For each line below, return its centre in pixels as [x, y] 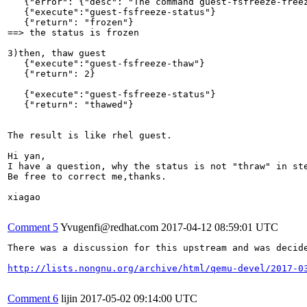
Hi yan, [27, 156]
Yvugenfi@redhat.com [109, 227]
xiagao [24, 197]
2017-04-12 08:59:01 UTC [220, 227]
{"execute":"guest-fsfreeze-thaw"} [106, 63]
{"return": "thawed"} [71, 104]
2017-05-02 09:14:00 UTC [139, 298]
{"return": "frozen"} [71, 22]
